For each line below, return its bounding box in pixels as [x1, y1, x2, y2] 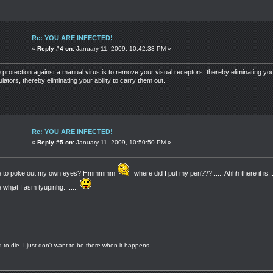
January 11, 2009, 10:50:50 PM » [74, 138, 171, 146]
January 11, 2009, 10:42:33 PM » [74, 44, 171, 52]
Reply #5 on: [37, 138, 74, 146]
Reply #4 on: [37, 44, 74, 52]
